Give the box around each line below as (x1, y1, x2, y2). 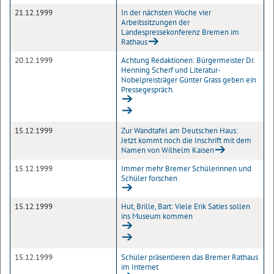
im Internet (121, 262, 158, 272)
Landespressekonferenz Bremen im (121, 27, 239, 37)
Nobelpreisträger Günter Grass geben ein (121, 75, 256, 85)
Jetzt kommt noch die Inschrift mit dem (121, 135, 251, 146)
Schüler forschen (121, 173, 177, 183)
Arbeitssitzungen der (121, 17, 190, 28)
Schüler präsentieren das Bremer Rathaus (121, 252, 258, 262)
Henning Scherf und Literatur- (121, 65, 221, 75)
